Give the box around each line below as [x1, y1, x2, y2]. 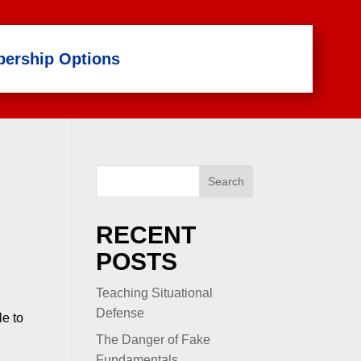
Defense [96, 305, 145, 320]
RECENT [96, 221, 197, 248]
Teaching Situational [96, 285, 214, 300]
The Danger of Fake [96, 332, 211, 346]
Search [207, 174, 244, 188]
